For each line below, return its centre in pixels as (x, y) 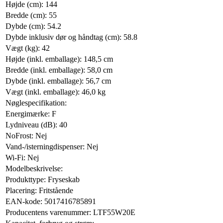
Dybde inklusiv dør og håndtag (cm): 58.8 (71, 37)
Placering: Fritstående (39, 190)
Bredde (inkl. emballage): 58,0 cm (59, 70)
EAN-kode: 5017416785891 (51, 201)
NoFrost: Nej (26, 135)
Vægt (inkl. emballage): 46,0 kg (56, 92)
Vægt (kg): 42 (28, 48)
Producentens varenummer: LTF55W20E (70, 212)
